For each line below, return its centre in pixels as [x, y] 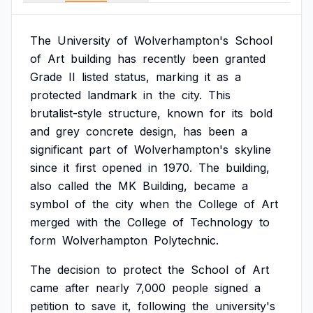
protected [56, 95]
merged [50, 222]
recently [164, 59]
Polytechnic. [186, 240]
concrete [110, 131]
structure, [134, 113]
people [190, 288]
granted [245, 59]
